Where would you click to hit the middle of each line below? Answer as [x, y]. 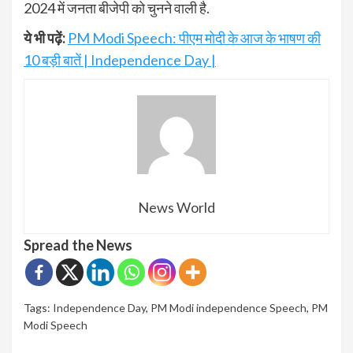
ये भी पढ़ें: [45, 37]
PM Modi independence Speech [229, 307]
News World [176, 207]
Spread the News [78, 245]
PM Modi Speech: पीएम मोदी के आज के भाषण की [194, 37]
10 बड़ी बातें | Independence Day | [120, 59]
